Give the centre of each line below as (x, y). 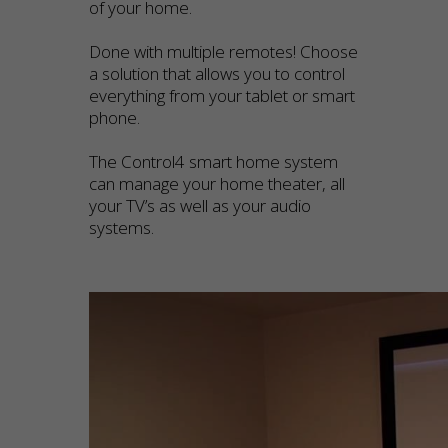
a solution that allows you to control (217, 73)
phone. (114, 117)
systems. (121, 227)
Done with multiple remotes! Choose (223, 51)
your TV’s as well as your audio (200, 205)
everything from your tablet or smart (222, 95)
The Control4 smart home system (213, 161)
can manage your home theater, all (217, 183)
